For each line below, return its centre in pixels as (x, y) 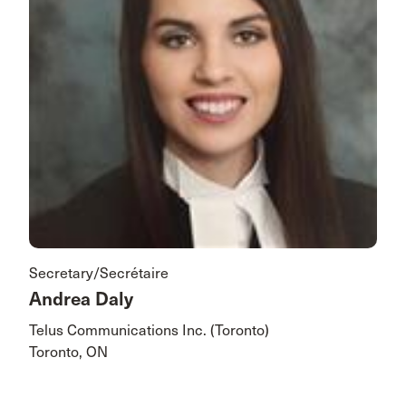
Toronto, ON (68, 353)
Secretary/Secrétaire (99, 274)
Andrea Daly (81, 300)
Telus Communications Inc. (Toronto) (149, 331)
